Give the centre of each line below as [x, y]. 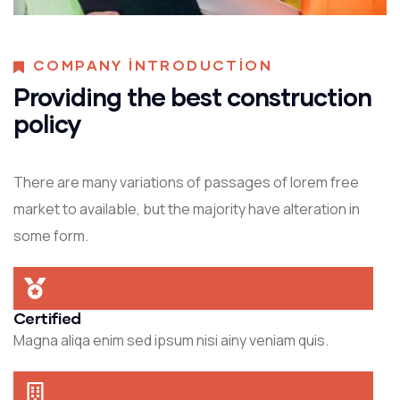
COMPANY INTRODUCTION [153, 65]
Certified [47, 318]
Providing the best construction [192, 97]
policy [47, 124]
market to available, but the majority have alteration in [187, 209]
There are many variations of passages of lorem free [186, 183]
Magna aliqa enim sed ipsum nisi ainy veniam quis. [171, 341]
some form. [51, 236]
